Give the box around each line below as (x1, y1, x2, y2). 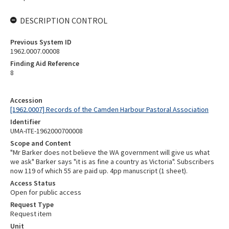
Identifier (10, 117, 40, 126)
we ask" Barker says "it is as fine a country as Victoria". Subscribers (10, 157, 214, 166)
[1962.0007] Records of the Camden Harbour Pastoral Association (10, 105, 209, 114)
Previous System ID (10, 37, 72, 47)
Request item (10, 209, 52, 218)
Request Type (10, 200, 54, 209)
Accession (10, 96, 42, 105)
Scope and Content (10, 139, 71, 148)
